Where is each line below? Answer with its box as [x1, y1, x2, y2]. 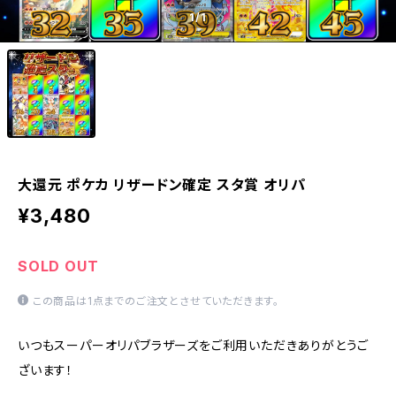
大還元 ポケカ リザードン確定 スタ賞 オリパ [18, 176, 306, 194]
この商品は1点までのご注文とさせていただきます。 [32, 294, 280, 308]
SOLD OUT [18, 257, 99, 275]
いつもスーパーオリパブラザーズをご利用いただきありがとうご [18, 338, 369, 353]
